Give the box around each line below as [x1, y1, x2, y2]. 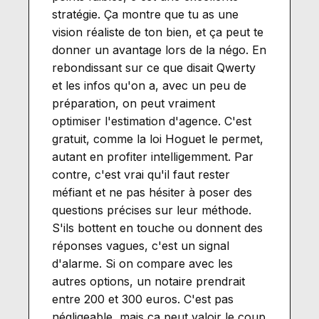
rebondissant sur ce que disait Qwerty [52, 60, 256, 75]
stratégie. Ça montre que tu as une [52, 6, 239, 21]
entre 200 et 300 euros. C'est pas [52, 291, 234, 306]
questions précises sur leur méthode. [52, 202, 251, 217]
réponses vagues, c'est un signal [52, 238, 229, 253]
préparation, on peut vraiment [52, 95, 215, 110]
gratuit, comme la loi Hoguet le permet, [52, 131, 263, 146]
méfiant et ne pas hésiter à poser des [52, 184, 252, 199]
